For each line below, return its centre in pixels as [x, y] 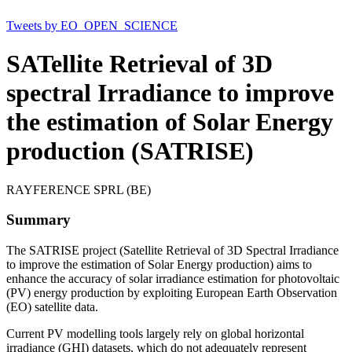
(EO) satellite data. [52, 307]
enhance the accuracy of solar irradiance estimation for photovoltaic [173, 279]
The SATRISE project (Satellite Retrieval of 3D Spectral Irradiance [172, 251]
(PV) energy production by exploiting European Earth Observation [172, 293]
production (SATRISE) [130, 151]
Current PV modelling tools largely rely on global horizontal [155, 334]
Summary [38, 220]
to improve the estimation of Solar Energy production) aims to [159, 265]
